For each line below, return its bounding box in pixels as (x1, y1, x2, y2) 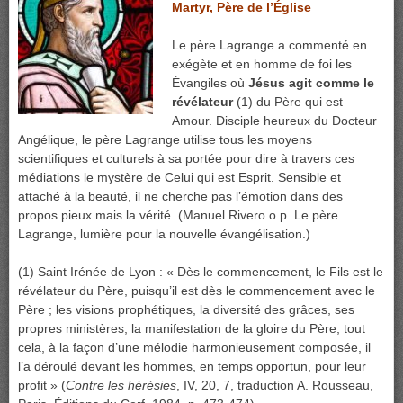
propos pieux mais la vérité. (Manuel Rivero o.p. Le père (18, 208, 338, 222)
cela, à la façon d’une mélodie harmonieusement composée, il (18, 340, 371, 354)
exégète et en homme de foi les (172, 57, 352, 71)
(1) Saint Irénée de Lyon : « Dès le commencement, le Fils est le (18, 264, 383, 279)
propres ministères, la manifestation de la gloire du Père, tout (18, 321, 365, 336)
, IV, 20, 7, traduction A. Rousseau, (176, 378, 373, 392)
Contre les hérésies (66, 378, 176, 392)
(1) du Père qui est (233, 94, 343, 109)
